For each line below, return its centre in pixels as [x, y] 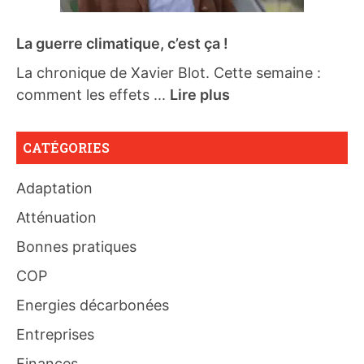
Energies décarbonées [93, 305]
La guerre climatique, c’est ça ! [122, 44]
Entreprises [55, 335]
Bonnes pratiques [76, 247]
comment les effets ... [93, 95]
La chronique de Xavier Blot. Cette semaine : [169, 73]
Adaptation [54, 188]
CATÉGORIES [66, 148]
